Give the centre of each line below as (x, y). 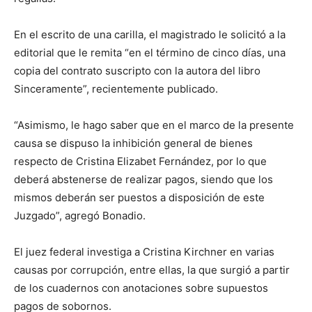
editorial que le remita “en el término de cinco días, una (150, 53)
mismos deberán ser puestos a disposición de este (139, 197)
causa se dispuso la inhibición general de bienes (133, 143)
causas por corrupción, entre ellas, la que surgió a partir (152, 270)
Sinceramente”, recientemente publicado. (116, 89)
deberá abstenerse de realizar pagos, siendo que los (143, 179)
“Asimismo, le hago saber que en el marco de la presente (154, 125)
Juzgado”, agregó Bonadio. (80, 216)
